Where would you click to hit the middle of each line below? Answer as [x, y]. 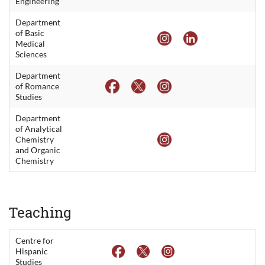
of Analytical [39, 128]
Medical [30, 43]
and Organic [38, 150]
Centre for [35, 240]
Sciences [31, 54]
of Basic [30, 33]
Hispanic [32, 251]
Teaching [40, 212]
